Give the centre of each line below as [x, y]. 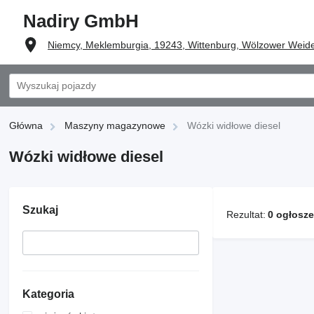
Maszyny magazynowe [115, 125]
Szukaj [40, 210]
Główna [26, 125]
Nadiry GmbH [81, 21]
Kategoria [48, 294]
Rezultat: [246, 214]
